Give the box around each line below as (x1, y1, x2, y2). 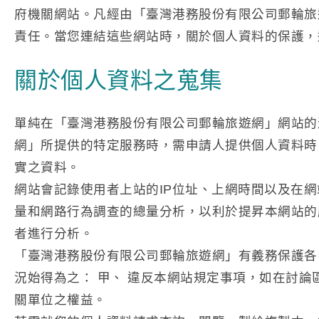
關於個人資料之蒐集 (14, 67, 223, 93)
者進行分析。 (14, 226, 93, 241)
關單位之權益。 (14, 292, 107, 307)
